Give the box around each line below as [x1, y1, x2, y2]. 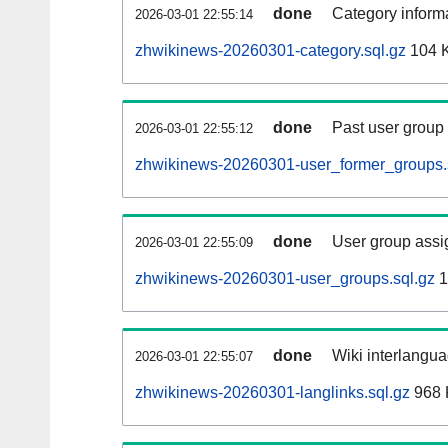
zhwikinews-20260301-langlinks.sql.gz [135, 384, 410, 402]
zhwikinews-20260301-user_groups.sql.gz [135, 270, 435, 288]
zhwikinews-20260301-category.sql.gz [135, 42, 406, 60]
